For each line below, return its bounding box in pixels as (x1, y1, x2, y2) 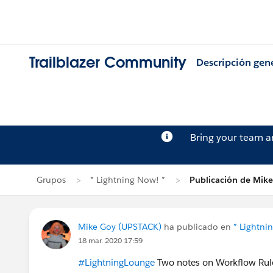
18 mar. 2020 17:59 (78, 235, 143, 246)
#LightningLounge (78, 257, 155, 268)
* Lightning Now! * (90, 174, 165, 185)
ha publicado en (161, 221, 233, 232)
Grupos (37, 174, 66, 185)
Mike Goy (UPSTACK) (78, 221, 161, 232)
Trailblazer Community (29, 53, 186, 73)
